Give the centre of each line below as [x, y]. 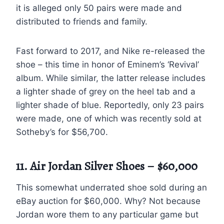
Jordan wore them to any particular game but [107, 214]
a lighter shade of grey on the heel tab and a [106, 91]
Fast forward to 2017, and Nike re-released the [110, 51]
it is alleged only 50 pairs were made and [99, 8]
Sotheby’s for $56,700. [62, 132]
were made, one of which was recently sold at [109, 118]
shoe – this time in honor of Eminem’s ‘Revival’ [107, 64]
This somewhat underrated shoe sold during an [111, 187]
